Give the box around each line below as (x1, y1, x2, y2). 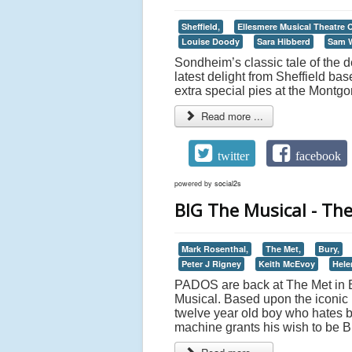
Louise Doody (181, 35, 240, 47)
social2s (214, 178, 241, 189)
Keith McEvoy (258, 257, 315, 269)
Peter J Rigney (181, 257, 241, 269)
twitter (217, 149, 249, 162)
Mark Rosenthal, (181, 242, 248, 255)
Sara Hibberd (257, 35, 310, 47)
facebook (295, 149, 341, 162)
